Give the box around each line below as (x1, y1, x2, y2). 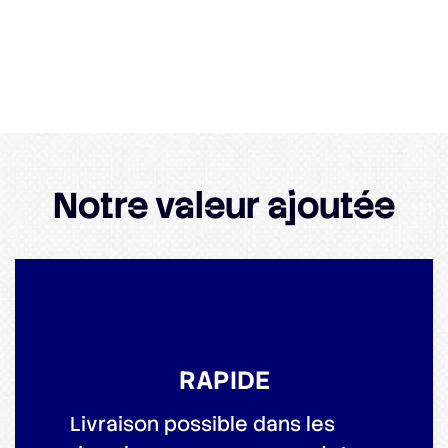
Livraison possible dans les (70, 410, 335, 437)
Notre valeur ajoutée (53, 182, 395, 230)
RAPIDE (178, 363, 270, 397)
